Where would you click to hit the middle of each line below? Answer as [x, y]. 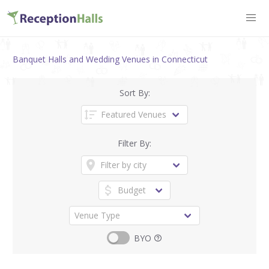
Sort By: [134, 92]
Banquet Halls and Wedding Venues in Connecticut [110, 59]
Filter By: [134, 143]
